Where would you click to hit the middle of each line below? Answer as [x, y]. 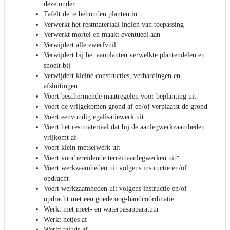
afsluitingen [61, 86]
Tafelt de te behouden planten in [90, 14]
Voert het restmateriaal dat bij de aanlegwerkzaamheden [124, 127]
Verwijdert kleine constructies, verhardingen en [112, 76]
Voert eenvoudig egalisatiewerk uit [94, 117]
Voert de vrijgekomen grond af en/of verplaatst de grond [126, 107]
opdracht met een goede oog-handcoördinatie [109, 199]
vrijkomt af [60, 138]
